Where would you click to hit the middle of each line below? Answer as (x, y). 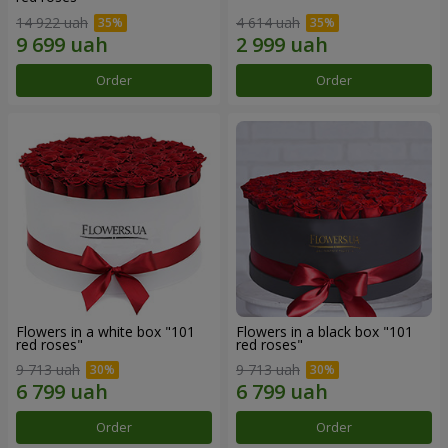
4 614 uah (268, 22)
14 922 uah (52, 22)
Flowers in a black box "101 (324, 331)
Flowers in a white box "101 (105, 331)
